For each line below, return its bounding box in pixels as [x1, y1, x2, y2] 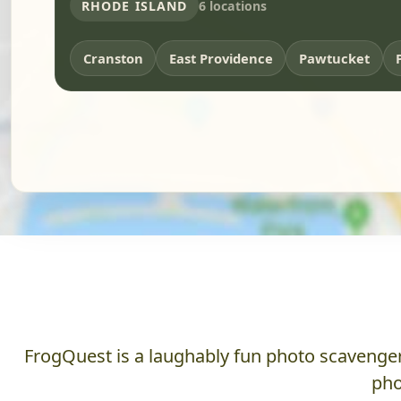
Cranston [82, 49, 143, 68]
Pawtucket [298, 49, 370, 68]
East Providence [168, 49, 273, 68]
